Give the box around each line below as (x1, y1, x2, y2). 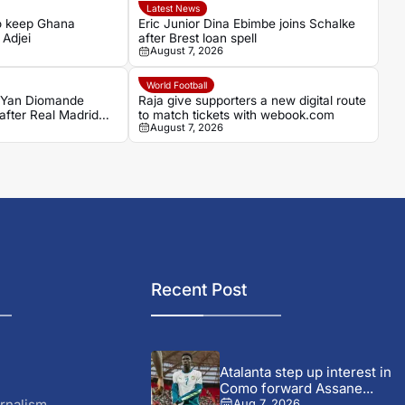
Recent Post (151, 278, 248, 300)
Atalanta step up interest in (219, 363, 391, 381)
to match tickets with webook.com (138, 107, 335, 122)
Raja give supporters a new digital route (138, 92, 367, 108)
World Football (146, 79, 207, 90)
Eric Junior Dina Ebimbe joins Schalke (138, 16, 356, 32)
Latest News (146, 3, 200, 14)
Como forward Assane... (219, 379, 373, 397)
